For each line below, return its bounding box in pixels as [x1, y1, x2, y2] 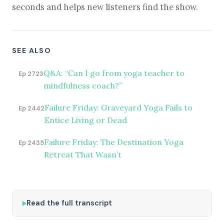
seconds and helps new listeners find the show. [12, 1, 198, 13]
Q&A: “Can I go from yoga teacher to [43, 67, 184, 78]
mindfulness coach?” [43, 80, 122, 90]
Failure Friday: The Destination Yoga [43, 137, 183, 147]
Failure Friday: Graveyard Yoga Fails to [44, 102, 192, 112]
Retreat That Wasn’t [43, 149, 121, 160]
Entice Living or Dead [44, 114, 127, 125]
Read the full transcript [26, 198, 112, 207]
